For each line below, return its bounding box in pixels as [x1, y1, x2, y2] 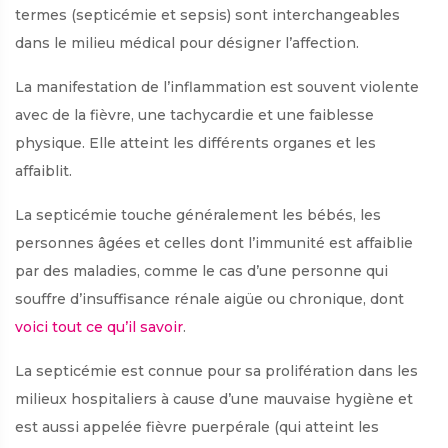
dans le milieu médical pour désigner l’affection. [15, 33, 359, 52]
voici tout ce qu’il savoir [15, 317, 183, 336]
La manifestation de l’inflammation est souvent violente [15, 77, 419, 96]
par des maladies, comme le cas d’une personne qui [15, 261, 388, 280]
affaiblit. [15, 161, 72, 180]
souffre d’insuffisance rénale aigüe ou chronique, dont [15, 289, 404, 308]
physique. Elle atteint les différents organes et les [15, 133, 376, 152]
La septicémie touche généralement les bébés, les [15, 205, 381, 224]
